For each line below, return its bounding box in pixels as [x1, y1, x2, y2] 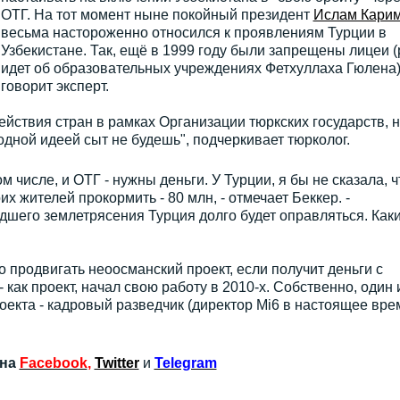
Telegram [154, 355, 217, 371]
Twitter [94, 355, 139, 371]
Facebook [19, 355, 87, 371]
